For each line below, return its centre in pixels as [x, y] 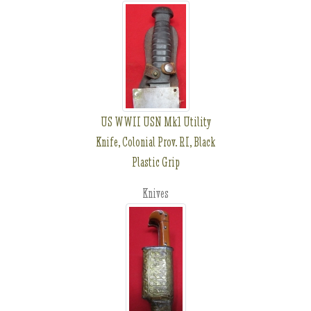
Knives [155, 193]
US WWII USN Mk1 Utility [155, 122]
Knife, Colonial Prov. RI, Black [155, 142]
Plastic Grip [155, 162]
